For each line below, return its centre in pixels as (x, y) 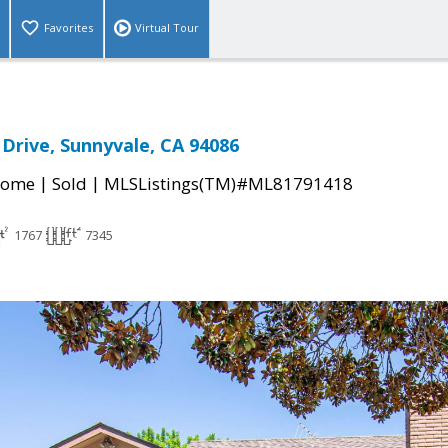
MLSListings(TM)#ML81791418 (228, 184)
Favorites (68, 28)
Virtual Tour (167, 28)
